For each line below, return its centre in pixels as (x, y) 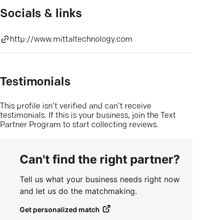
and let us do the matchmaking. (78, 191)
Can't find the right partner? (100, 159)
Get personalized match (60, 209)
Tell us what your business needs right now (100, 179)
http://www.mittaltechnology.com (71, 40)
